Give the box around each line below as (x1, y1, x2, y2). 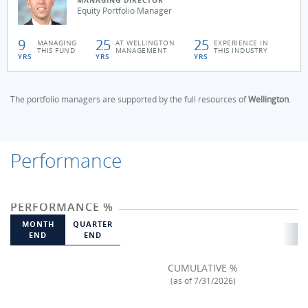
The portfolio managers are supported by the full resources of (10, 93, 248, 105)
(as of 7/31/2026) (170, 275, 236, 287)
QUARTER (73, 219, 113, 229)
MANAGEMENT (115, 45, 168, 55)
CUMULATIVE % (168, 261, 238, 274)
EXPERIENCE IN (213, 38, 269, 47)
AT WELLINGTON (115, 38, 175, 47)
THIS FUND (36, 45, 76, 55)
